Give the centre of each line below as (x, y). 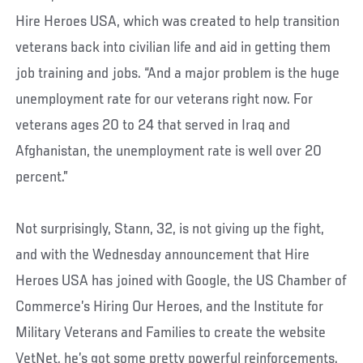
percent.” (42, 177)
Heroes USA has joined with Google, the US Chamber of (181, 281)
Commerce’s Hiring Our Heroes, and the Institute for (170, 307)
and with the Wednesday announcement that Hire (163, 255)
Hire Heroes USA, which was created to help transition (178, 21)
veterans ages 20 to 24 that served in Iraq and (153, 125)
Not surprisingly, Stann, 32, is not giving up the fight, (170, 229)
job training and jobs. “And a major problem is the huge (178, 73)
